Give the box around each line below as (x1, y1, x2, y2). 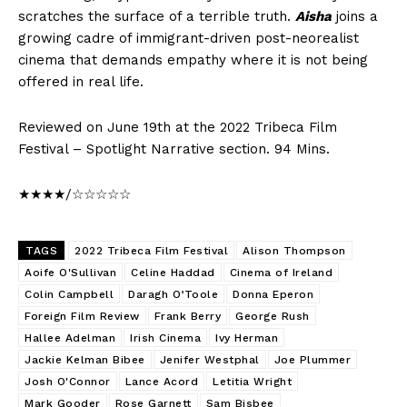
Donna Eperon (233, 288, 313, 302)
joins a (332, 8, 378, 25)
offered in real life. (18, 74, 144, 91)
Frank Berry (154, 310, 221, 323)
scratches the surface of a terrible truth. (18, 8, 295, 25)
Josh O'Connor (25, 375, 111, 389)
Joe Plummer (273, 353, 351, 367)
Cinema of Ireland (229, 266, 333, 280)
